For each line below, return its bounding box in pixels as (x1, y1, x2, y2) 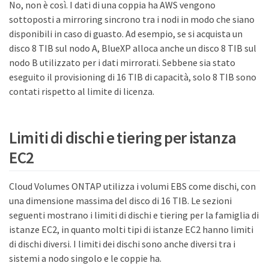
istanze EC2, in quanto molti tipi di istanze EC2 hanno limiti (9, 223, 253, 236)
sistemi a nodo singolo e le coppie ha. (9, 252, 162, 265)
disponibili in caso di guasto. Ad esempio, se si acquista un (9, 27, 243, 40)
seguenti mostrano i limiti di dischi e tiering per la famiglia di (9, 209, 259, 222)
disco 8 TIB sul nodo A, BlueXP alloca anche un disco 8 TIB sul (9, 41, 256, 54)
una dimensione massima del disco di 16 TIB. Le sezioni (9, 195, 232, 207)
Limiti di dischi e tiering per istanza (9, 127, 237, 148)
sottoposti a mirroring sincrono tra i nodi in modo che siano (9, 13, 255, 25)
